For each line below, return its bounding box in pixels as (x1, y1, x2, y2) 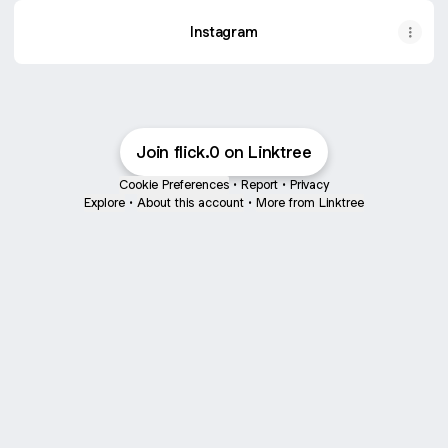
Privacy (290, 176, 329, 193)
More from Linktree (256, 194, 364, 211)
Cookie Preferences (119, 176, 229, 193)
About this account (137, 194, 244, 211)
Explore (84, 194, 125, 211)
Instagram (190, 22, 258, 41)
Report (241, 176, 278, 193)
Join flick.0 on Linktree (136, 141, 312, 163)
